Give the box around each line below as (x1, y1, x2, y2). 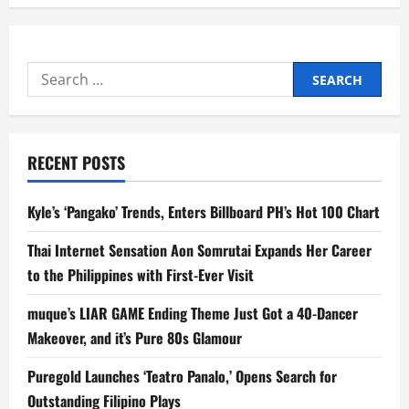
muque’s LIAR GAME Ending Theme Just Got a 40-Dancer (27, 302, 358, 325)
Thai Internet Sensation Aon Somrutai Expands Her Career (27, 239, 372, 262)
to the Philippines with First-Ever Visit (27, 264, 254, 287)
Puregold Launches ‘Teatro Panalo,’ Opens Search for (27, 365, 337, 388)
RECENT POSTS (27, 151, 125, 175)
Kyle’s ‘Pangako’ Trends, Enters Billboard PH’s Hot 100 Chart (27, 201, 380, 224)
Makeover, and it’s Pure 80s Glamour (27, 327, 242, 350)
